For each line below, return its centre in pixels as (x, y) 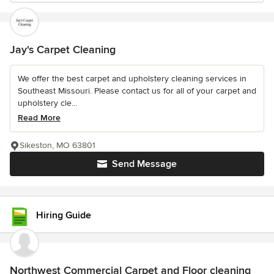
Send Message (144, 164)
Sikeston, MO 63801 (57, 145)
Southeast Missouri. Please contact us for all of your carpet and (137, 91)
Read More (39, 118)
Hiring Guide (64, 215)
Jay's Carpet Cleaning (63, 50)
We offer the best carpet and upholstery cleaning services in (132, 79)
